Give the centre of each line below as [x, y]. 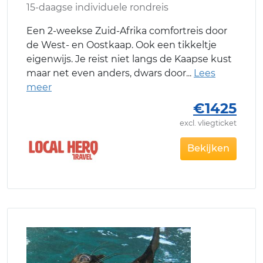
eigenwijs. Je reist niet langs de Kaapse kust [129, 59]
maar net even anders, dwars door [106, 73]
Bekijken [208, 149]
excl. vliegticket [208, 123]
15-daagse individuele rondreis [97, 8]
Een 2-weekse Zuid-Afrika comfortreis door [127, 31]
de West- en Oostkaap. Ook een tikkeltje [122, 45]
